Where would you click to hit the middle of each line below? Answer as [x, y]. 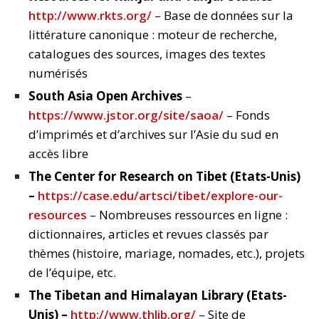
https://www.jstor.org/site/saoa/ [126, 115]
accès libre [58, 154]
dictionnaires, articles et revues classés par [148, 234]
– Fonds [247, 115]
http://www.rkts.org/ [90, 16]
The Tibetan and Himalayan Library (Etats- [158, 296]
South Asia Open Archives [105, 96]
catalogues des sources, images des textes [147, 54]
